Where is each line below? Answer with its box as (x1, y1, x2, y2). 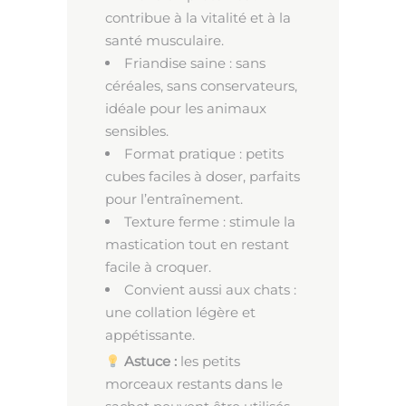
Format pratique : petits (124, 145, 284, 163)
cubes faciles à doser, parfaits (105, 168, 300, 186)
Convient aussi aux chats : (124, 281, 296, 299)
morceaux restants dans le (105, 375, 283, 393)
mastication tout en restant (105, 236, 289, 254)
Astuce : (124, 353, 178, 371)
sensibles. (105, 122, 169, 140)
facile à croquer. (105, 258, 211, 276)
